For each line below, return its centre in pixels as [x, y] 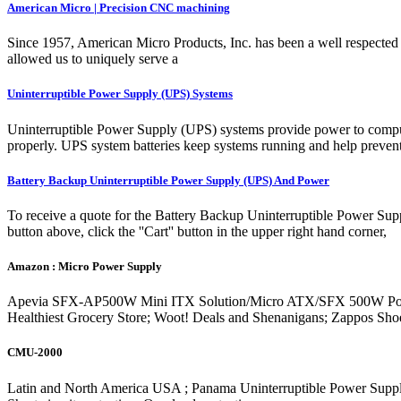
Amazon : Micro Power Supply [85, 267]
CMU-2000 [35, 353]
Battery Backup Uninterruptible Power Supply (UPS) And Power [168, 180]
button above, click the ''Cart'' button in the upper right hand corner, [197, 231]
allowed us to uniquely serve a [93, 59]
